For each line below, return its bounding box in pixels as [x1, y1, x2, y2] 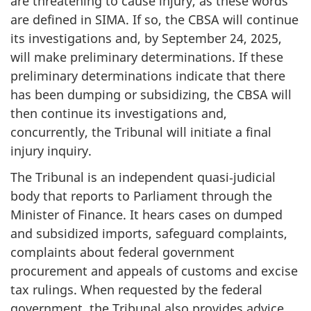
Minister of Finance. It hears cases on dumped [10, 206, 283, 224]
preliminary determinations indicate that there [10, 67, 285, 84]
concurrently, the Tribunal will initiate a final [10, 123, 271, 140]
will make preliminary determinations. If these [10, 48, 283, 65]
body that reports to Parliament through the [10, 187, 272, 205]
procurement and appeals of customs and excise [10, 262, 298, 280]
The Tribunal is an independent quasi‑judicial [10, 169, 276, 186]
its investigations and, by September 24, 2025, [10, 29, 282, 47]
